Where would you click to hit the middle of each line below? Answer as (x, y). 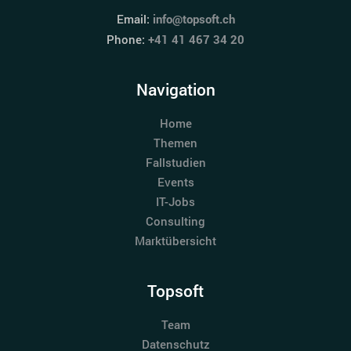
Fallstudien (175, 163)
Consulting (175, 221)
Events (175, 182)
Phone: (127, 40)
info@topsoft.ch (194, 19)
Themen (175, 143)
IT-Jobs (175, 202)
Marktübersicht (175, 241)
